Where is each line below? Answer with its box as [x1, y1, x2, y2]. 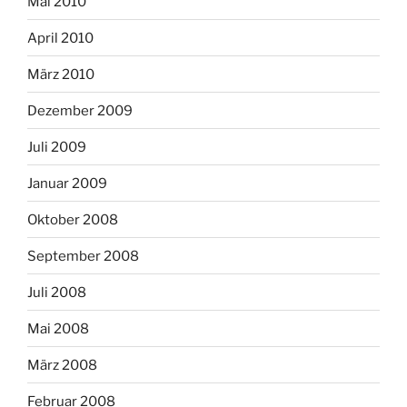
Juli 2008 [27, 283, 86, 301]
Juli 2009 [27, 138, 86, 155]
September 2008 [27, 247, 139, 264]
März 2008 [27, 356, 97, 373]
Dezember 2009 [27, 102, 133, 119]
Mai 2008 [27, 320, 89, 337]
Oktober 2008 [27, 211, 118, 228]
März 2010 [27, 65, 94, 83]
